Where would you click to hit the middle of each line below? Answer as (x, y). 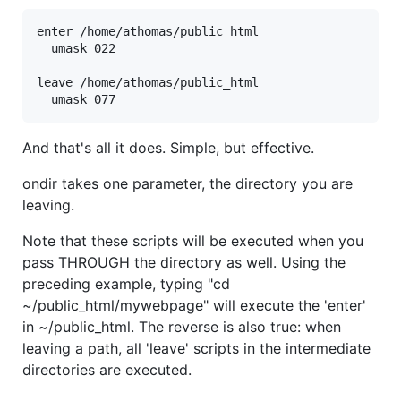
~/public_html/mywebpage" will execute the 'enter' (194, 306)
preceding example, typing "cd (126, 284)
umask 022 (76, 49)
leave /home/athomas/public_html (148, 83)
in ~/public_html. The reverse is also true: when (182, 327)
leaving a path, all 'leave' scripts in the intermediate (196, 349)
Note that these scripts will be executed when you (193, 241)
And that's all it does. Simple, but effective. (168, 148)
